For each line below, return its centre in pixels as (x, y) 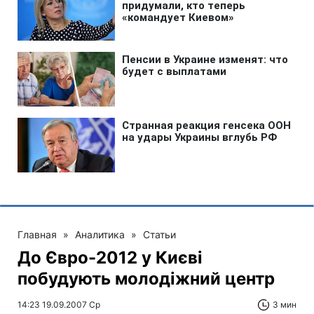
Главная (37, 234)
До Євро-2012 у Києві (110, 258)
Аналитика (100, 234)
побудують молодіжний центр (146, 279)
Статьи (159, 234)
